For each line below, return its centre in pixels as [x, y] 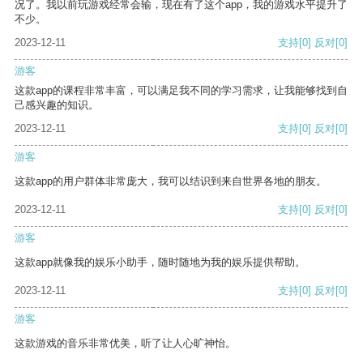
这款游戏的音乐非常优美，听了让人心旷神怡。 [125, 344]
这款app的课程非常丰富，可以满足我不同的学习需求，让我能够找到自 [181, 91]
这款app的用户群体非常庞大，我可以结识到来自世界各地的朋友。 [171, 181]
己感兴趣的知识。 [57, 105]
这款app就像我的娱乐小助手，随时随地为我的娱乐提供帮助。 [160, 263]
